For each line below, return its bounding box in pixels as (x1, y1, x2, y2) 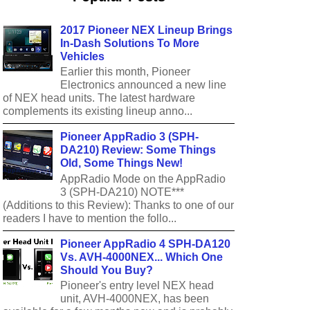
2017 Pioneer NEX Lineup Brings (60, 24, 233, 36)
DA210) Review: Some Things (60, 144, 217, 156)
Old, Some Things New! (60, 157, 183, 170)
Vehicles (60, 50, 105, 62)
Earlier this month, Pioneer (60, 65, 191, 77)
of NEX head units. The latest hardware (3, 91, 195, 104)
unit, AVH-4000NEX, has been (60, 293, 210, 305)
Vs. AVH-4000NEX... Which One (60, 251, 224, 264)
